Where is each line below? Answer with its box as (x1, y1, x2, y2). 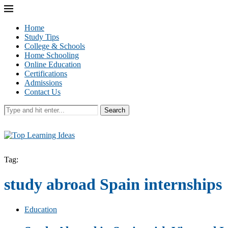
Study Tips (24, 33, 59, 41)
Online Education (24, 60, 81, 69)
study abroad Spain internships (4, 175, 222, 194)
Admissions (24, 78, 62, 87)
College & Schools (24, 42, 85, 50)
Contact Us (24, 88, 61, 96)
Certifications (24, 69, 67, 78)
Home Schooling (24, 51, 79, 60)
